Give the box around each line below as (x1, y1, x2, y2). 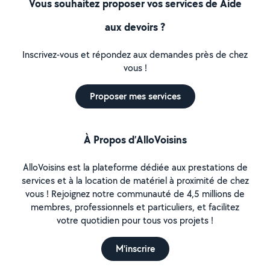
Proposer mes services (89, 90, 181, 102)
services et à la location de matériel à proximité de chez (21, 174, 249, 187)
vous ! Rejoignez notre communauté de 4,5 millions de (25, 187, 245, 200)
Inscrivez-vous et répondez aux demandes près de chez (22, 48, 248, 61)
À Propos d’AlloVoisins (83, 132, 187, 147)
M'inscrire (115, 242, 155, 255)
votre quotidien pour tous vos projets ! (57, 214, 213, 227)
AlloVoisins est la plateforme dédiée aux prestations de (22, 161, 248, 174)
